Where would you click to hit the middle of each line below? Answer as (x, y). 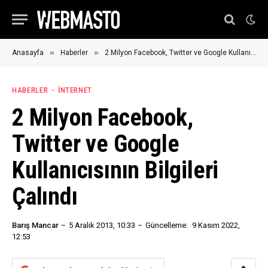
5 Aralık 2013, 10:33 (102, 225)
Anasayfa (28, 53)
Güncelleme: (167, 225)
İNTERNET (75, 90)
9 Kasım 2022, (216, 225)
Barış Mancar (35, 225)
